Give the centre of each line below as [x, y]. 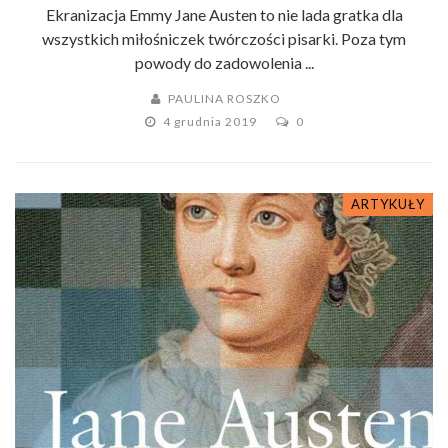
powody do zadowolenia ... [224, 63]
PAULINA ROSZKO [224, 99]
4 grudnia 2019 [211, 122]
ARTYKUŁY [388, 204]
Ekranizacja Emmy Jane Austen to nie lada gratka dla [224, 15]
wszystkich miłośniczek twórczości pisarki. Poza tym [224, 39]
